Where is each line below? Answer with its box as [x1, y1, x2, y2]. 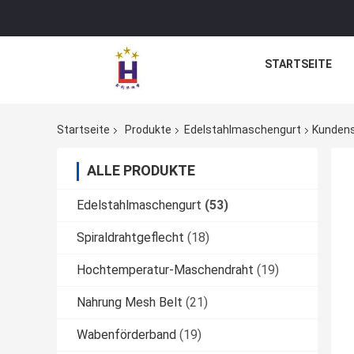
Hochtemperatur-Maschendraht [77, 262, 254, 278]
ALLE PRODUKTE [87, 162, 195, 179]
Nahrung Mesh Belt [77, 295, 183, 311]
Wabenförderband [77, 327, 176, 343]
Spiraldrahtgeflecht [77, 230, 184, 246]
